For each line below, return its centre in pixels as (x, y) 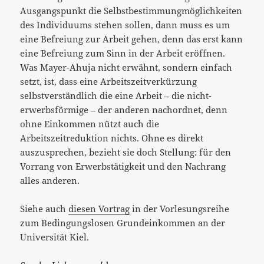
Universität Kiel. (55, 237)
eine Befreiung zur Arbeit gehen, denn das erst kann (132, 39)
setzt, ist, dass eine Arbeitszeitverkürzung (109, 81)
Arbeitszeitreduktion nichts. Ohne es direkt (112, 138)
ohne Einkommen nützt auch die (90, 123)
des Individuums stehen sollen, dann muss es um (125, 24)
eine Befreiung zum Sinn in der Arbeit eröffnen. (123, 53)
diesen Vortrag (99, 208)
